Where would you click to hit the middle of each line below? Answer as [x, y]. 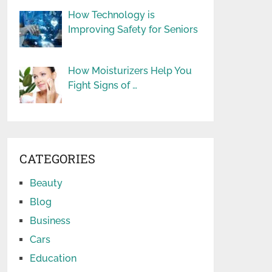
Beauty [46, 183]
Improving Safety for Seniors [133, 29]
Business [50, 221]
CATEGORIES [58, 158]
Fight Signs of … [103, 85]
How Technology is [112, 15]
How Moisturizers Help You [130, 71]
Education [53, 258]
